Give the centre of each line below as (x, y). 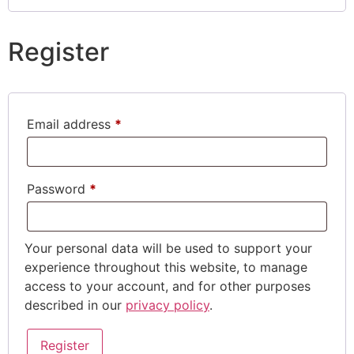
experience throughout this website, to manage (166, 267)
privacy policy (168, 305)
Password (58, 189)
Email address (71, 124)
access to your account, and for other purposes (168, 286)
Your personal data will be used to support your (168, 249)
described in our (75, 305)
